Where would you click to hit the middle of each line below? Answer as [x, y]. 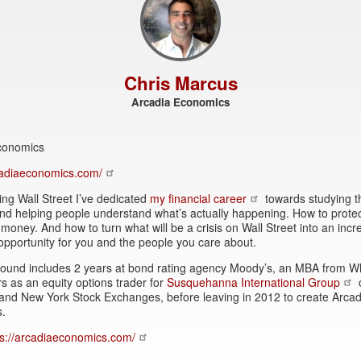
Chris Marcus [180, 83]
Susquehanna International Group [253, 282]
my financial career [198, 198]
